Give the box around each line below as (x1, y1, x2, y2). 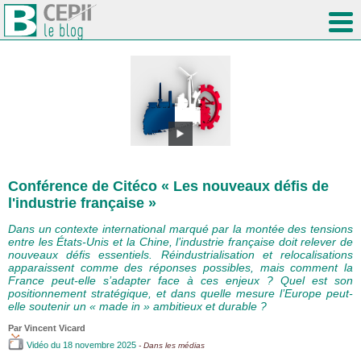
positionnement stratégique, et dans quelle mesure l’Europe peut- (8, 287, 353, 301)
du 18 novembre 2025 (51, 340, 136, 351)
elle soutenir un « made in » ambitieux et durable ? (8, 300, 267, 313)
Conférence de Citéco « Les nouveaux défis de (8, 178, 329, 195)
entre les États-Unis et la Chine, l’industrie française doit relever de (8, 235, 353, 249)
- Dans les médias (136, 341, 205, 351)
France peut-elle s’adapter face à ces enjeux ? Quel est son (8, 274, 353, 288)
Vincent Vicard (24, 323, 85, 334)
